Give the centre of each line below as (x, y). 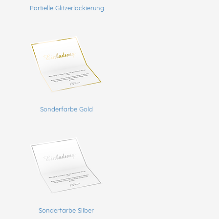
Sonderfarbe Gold (66, 109)
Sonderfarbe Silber (66, 210)
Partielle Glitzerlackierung (67, 8)
